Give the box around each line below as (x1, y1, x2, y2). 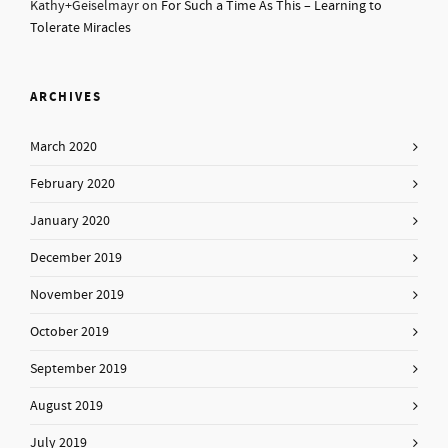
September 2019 (30, 360, 127, 378)
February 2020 (30, 175, 115, 193)
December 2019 (30, 249, 122, 267)
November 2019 (30, 286, 124, 304)
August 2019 (30, 397, 103, 415)
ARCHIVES (30, 88, 102, 106)
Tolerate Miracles (30, 19, 131, 37)
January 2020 (30, 212, 110, 230)
